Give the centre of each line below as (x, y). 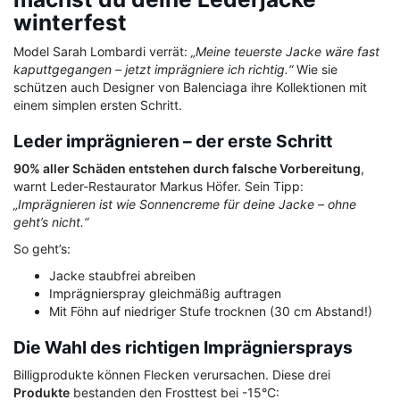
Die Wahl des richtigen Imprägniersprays (183, 348)
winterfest (70, 23)
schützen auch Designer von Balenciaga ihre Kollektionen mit (190, 87)
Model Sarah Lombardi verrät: (102, 52)
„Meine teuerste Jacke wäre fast (285, 52)
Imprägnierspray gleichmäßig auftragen (165, 294)
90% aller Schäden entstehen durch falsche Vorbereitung (187, 169)
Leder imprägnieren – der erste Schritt (173, 142)
